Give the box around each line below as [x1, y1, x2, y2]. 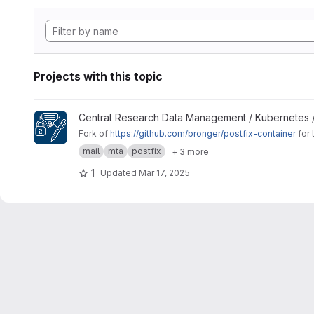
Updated [100, 167, 139, 178]
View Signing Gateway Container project [33, 111, 220, 123]
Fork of [78, 128, 110, 139]
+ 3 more [172, 146, 209, 157]
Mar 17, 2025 [139, 167, 190, 178]
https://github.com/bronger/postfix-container [110, 128, 296, 139]
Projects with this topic [34, 69, 163, 83]
